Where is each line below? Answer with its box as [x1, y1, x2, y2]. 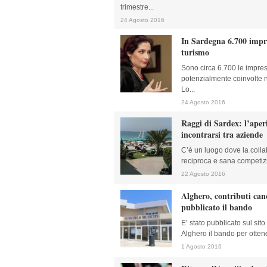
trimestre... [120, 3, 154, 11]
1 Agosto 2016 [181, 243, 222, 250]
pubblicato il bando [181, 201, 252, 213]
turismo [181, 46, 209, 58]
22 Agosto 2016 [181, 170, 225, 177]
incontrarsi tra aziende [181, 128, 263, 141]
